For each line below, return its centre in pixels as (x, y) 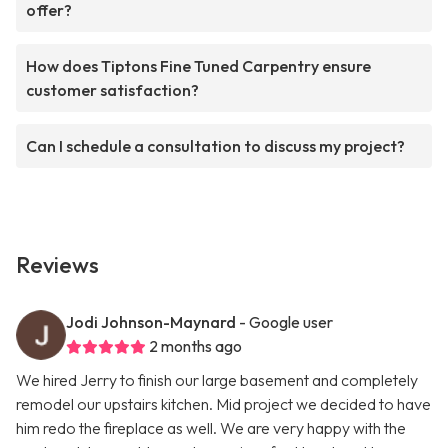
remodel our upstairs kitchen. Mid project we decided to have (223, 404)
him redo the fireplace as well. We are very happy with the (211, 428)
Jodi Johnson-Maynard (151, 322)
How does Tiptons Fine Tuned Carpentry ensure (198, 66)
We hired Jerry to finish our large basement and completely (217, 380)
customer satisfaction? (112, 90)
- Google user (286, 322)
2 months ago (195, 346)
